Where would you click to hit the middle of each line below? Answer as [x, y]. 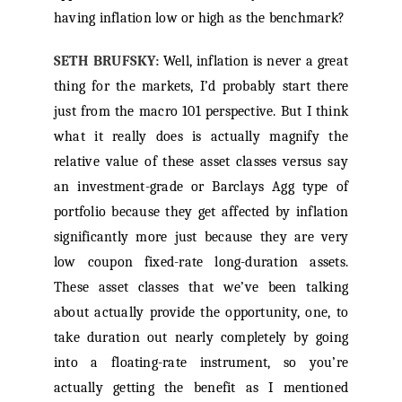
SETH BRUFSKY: [106, 61]
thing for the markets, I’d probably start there [201, 87]
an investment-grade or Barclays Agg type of [201, 187]
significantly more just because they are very [201, 237]
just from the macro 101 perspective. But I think [201, 112]
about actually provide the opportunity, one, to [201, 313]
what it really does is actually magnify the [201, 137]
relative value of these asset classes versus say [201, 162]
